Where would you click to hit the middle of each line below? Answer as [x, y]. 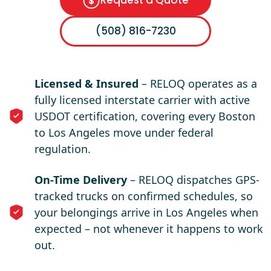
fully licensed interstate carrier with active [142, 100]
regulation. [63, 149]
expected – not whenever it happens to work [149, 228]
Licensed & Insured [87, 83]
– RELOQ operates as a [198, 83]
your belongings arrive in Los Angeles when [146, 212]
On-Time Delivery [81, 179]
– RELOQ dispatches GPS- [193, 179]
